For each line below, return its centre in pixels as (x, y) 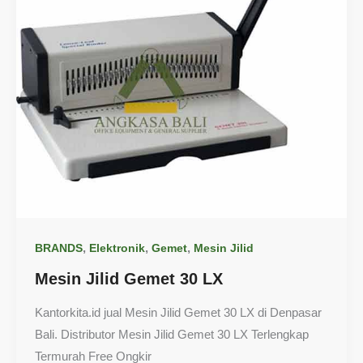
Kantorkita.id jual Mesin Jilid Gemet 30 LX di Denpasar (178, 313)
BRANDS (58, 248)
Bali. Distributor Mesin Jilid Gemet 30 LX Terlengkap (171, 335)
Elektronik (117, 248)
